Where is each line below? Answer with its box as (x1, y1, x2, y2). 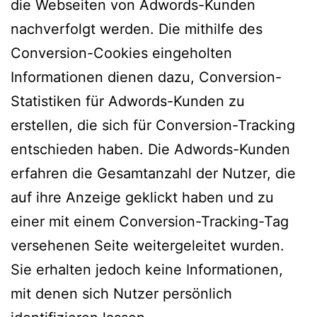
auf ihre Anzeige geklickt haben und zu (11, 188, 274, 206)
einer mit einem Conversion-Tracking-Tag (11, 212, 289, 230)
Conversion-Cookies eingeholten (11, 44, 232, 62)
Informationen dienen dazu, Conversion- (11, 68, 282, 86)
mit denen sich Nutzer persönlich (11, 284, 232, 302)
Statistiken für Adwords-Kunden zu (11, 92, 245, 110)
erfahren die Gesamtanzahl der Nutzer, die (11, 164, 296, 182)
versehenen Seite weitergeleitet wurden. (11, 236, 284, 254)
